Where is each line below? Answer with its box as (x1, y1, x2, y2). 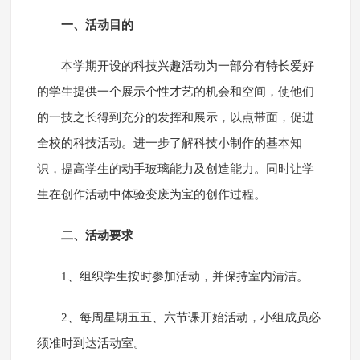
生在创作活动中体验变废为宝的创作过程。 (36, 188, 266, 202)
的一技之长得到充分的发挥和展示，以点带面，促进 (36, 111, 314, 125)
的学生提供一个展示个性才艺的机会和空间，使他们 (36, 85, 314, 99)
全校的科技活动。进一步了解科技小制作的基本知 (36, 137, 302, 150)
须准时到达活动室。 (36, 337, 145, 350)
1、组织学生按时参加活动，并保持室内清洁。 (60, 270, 309, 284)
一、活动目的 (60, 18, 133, 32)
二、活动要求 (60, 229, 133, 243)
